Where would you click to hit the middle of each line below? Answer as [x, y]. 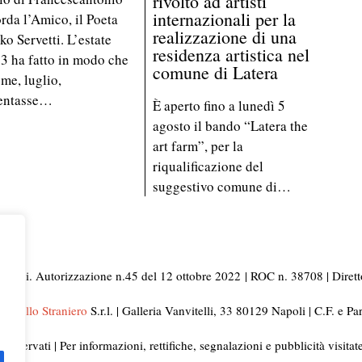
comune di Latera [216, 72]
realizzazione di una [225, 36]
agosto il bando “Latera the [231, 125]
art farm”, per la [198, 145]
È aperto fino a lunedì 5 [219, 105]
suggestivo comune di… [222, 186]
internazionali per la [225, 19]
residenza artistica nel [232, 54]
